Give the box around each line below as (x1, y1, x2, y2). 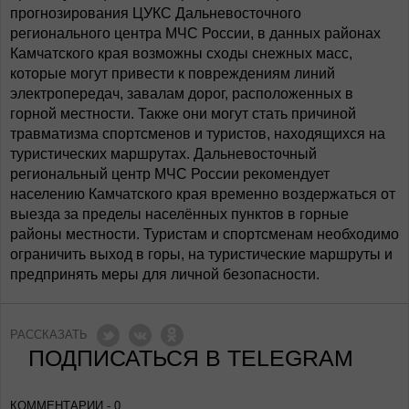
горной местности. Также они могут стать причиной (10, 106, 356, 121)
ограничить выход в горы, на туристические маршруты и (10, 246, 393, 262)
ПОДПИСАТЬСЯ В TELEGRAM (28, 344, 353, 371)
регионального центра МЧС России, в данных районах (10, 26, 381, 41)
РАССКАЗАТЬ (10, 327, 88, 341)
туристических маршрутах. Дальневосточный (10, 146, 317, 162)
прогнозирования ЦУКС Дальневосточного (10, 5, 301, 21)
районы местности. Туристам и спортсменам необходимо (10, 226, 399, 242)
